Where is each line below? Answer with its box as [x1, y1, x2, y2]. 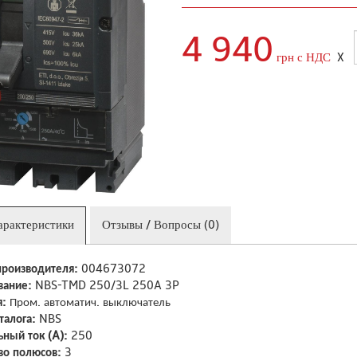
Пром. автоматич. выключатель [6, 295, 171, 310]
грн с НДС [277, 49, 331, 65]
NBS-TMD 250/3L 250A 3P [32, 278, 179, 293]
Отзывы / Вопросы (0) [102, 217, 219, 232]
